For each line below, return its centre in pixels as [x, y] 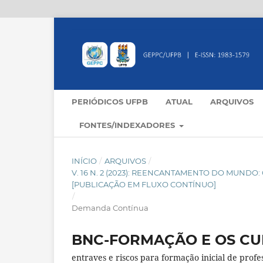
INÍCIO [84, 161]
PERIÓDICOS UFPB [110, 102]
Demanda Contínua [110, 208]
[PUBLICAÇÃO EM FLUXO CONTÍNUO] [144, 185]
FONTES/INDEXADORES [128, 125]
